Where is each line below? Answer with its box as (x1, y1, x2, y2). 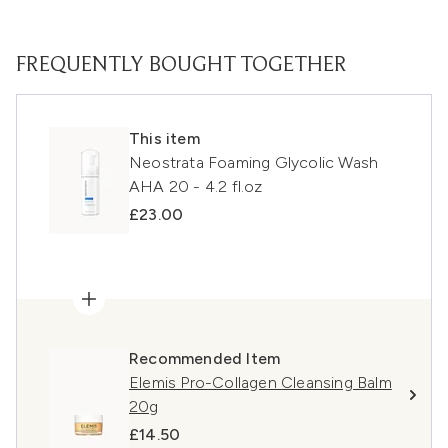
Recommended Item (129, 349, 281, 369)
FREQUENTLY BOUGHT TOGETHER (16, 55, 347, 78)
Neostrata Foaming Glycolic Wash (129, 153, 379, 173)
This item (129, 129, 200, 149)
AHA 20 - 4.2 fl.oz (129, 177, 263, 197)
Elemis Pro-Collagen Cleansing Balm (129, 373, 392, 393)
